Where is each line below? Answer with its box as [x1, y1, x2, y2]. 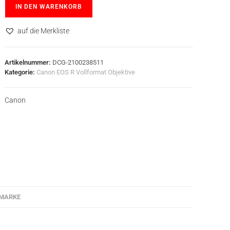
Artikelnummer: [5, 59, 53, 67]
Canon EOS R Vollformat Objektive [36, 68, 136, 76]
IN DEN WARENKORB [15, 3, 83, 10]
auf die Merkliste [17, 27, 70, 35]
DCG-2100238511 [52, 59, 104, 67]
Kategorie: [5, 68, 37, 76]
